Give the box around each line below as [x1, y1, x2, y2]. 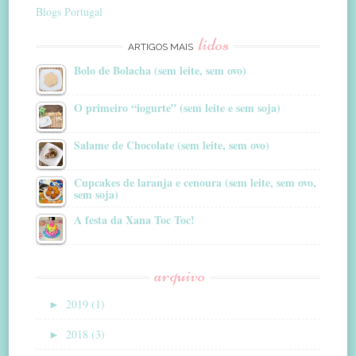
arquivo [153, 263, 205, 287]
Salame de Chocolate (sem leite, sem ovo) [74, 136, 270, 153]
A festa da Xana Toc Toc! [74, 211, 195, 228]
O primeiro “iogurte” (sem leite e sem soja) [74, 99, 281, 116]
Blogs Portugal [36, 3, 103, 19]
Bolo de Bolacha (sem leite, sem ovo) [74, 61, 247, 79]
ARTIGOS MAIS [127, 41, 195, 52]
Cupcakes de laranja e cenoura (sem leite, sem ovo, [74, 173, 317, 191]
